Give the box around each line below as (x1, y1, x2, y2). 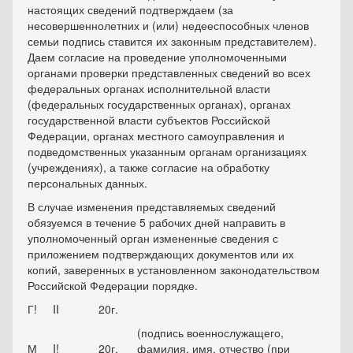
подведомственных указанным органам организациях (28, 143, 307, 160)
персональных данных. (28, 175, 147, 191)
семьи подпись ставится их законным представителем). (28, 33, 317, 50)
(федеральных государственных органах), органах (28, 96, 291, 113)
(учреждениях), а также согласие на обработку (28, 159, 269, 176)
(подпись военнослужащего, (136, 325, 284, 341)
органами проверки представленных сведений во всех (28, 65, 310, 81)
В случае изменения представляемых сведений (28, 199, 276, 215)
